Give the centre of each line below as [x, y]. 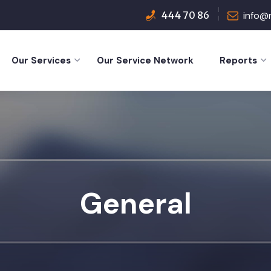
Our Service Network [145, 60]
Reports [238, 60]
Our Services [41, 60]
